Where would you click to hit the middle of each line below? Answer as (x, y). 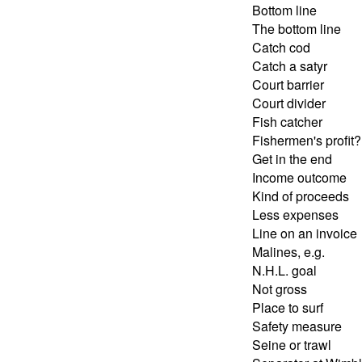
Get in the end (292, 158)
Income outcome (299, 177)
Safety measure (297, 326)
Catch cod (281, 47)
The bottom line (297, 28)
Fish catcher (287, 121)
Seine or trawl (292, 344)
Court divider (289, 103)
